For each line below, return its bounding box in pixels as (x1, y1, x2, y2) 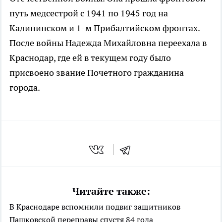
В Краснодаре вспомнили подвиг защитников (9, 201, 180, 212)
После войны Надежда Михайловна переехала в (9, 37, 207, 49)
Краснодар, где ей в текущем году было (9, 52, 171, 64)
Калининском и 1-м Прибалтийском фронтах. (9, 22, 200, 34)
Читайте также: (72, 184, 150, 198)
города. (9, 82, 40, 94)
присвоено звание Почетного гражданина (9, 67, 184, 79)
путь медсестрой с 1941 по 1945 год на (9, 7, 168, 19)
